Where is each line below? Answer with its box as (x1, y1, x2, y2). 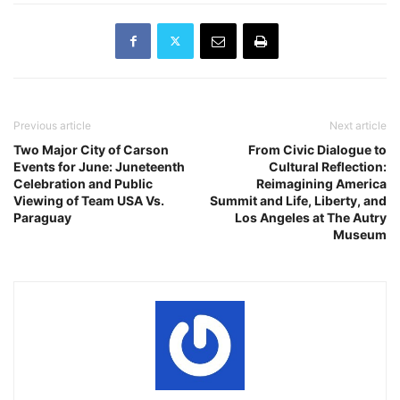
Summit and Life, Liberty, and (210, 192, 387, 208)
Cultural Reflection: (269, 158, 387, 174)
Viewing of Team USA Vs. (13, 192, 164, 208)
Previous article (13, 118, 91, 132)
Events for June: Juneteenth (13, 158, 185, 174)
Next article (329, 118, 387, 132)
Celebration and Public (13, 175, 153, 191)
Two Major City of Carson (13, 141, 169, 157)
